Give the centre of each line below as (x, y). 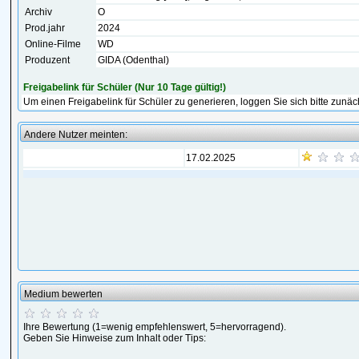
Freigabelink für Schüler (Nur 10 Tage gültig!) (125, 87)
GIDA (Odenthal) (134, 60)
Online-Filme (53, 44)
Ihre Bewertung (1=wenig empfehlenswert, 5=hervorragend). (155, 327)
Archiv (39, 12)
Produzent (48, 60)
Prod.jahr (45, 28)
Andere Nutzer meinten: (76, 135)
